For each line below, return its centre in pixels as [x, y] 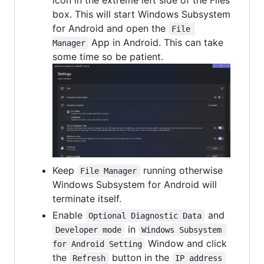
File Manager [109, 171]
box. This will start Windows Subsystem [141, 14]
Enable [69, 215]
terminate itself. [87, 199]
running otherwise [183, 171]
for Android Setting [97, 244]
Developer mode [89, 230]
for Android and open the [110, 28]
